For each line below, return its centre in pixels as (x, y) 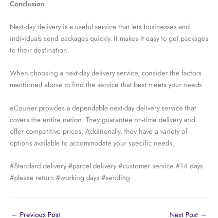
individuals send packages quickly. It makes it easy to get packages (109, 38)
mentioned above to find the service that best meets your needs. (107, 85)
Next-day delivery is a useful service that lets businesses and (100, 27)
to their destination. (39, 50)
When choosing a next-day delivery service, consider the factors (106, 73)
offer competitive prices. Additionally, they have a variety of (99, 131)
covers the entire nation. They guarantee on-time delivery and (102, 119)
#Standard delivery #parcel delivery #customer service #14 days (106, 166)
